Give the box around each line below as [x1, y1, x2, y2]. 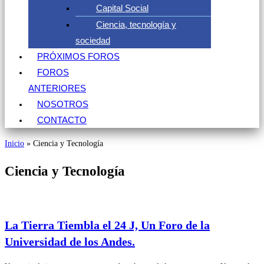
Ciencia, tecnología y [96, 19, 176, 29]
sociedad [75, 35, 110, 45]
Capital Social [96, 3, 148, 13]
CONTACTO [37, 115, 87, 125]
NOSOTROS [37, 99, 88, 109]
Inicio [5, 139, 24, 148]
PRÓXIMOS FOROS [37, 51, 120, 61]
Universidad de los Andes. [5, 235, 135, 248]
